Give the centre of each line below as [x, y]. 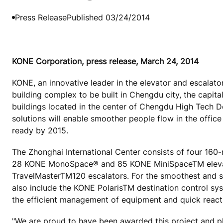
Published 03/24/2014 [108, 17]
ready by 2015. [40, 130]
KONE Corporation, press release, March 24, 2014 [105, 61]
